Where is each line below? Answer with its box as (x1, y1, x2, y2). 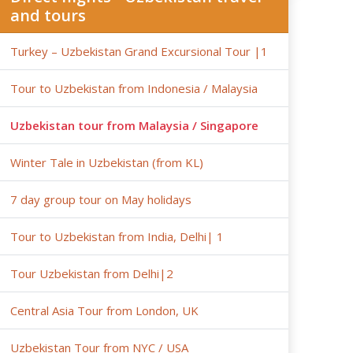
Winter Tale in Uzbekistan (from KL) (9, 154, 203, 170)
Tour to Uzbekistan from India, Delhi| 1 (9, 228, 224, 244)
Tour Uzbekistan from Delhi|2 (9, 265, 173, 281)
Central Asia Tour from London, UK (9, 302, 199, 318)
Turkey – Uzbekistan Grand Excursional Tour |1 (9, 43, 268, 59)
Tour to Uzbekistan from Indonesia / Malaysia (9, 80, 258, 96)
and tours (9, 4, 86, 26)
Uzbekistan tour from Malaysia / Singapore (9, 117, 258, 133)
